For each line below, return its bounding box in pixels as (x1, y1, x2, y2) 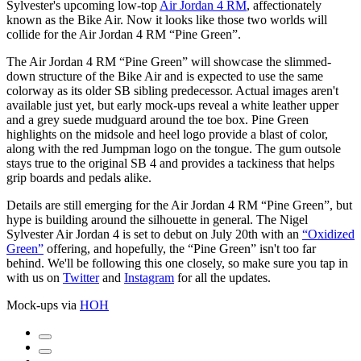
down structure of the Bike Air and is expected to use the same (6, 68, 323, 83)
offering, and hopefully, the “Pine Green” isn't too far (44, 241, 316, 255)
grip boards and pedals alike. (6, 170, 151, 185)
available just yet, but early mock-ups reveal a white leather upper (6, 98, 338, 112)
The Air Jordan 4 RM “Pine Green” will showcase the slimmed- (6, 54, 331, 68)
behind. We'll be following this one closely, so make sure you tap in (6, 255, 348, 270)
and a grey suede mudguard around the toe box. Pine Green (6, 112, 309, 127)
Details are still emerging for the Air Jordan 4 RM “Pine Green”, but (6, 197, 352, 212)
